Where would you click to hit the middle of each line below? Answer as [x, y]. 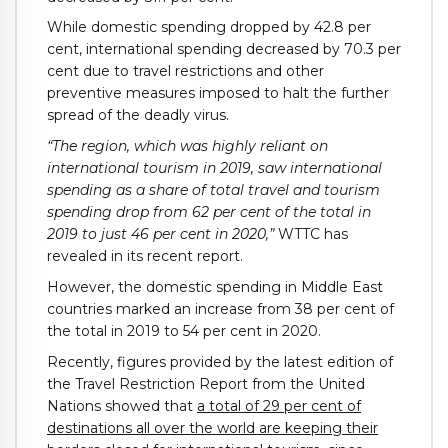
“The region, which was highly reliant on [187, 146]
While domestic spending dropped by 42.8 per [209, 27]
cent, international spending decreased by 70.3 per [224, 49]
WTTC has [311, 234]
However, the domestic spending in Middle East [215, 286]
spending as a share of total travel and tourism [213, 190]
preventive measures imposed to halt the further [218, 93]
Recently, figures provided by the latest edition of [220, 361]
